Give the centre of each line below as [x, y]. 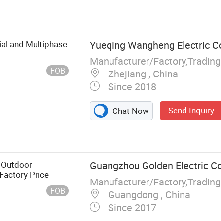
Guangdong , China [148, 194]
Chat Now [130, 111]
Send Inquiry [191, 110]
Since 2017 [131, 207]
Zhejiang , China [142, 74]
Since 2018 [131, 87]
